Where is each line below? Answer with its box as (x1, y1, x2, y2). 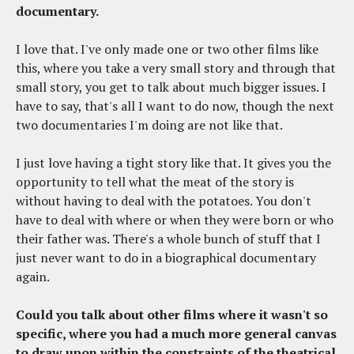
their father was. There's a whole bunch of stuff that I (16, 230, 321, 248)
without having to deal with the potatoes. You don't (16, 192, 311, 210)
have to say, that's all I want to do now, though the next (16, 97, 334, 115)
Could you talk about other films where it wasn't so (16, 306, 328, 324)
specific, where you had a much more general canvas (16, 325, 337, 343)
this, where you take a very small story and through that (16, 59, 336, 77)
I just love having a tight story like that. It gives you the (16, 154, 331, 172)
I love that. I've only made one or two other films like (16, 40, 318, 58)
